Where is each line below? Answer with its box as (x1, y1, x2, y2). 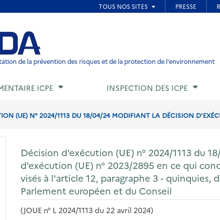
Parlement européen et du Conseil (21, 184, 172, 197)
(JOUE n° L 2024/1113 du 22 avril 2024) (21, 204, 154, 215)
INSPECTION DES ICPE (107, 82, 188, 93)
